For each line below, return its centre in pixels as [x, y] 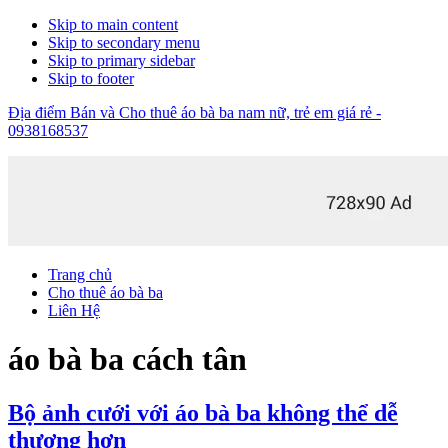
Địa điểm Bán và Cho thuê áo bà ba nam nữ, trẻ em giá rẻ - [194, 112]
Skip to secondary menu [124, 42]
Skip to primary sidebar [121, 60]
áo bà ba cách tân [127, 359]
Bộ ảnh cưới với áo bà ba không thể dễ [203, 412]
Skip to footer [91, 78]
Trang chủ [80, 274]
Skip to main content [113, 24]
